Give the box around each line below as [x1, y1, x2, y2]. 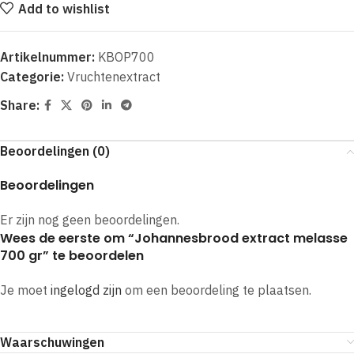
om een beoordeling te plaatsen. [122, 282, 311, 298]
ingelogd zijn [51, 282, 122, 298]
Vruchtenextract [67, 69, 160, 85]
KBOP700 [98, 49, 155, 65]
